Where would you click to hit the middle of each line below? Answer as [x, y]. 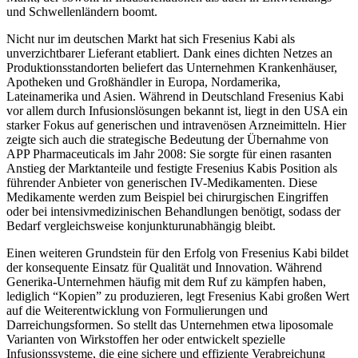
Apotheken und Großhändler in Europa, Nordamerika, [143, 82]
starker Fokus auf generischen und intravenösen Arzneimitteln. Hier [176, 125]
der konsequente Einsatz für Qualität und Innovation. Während [164, 267]
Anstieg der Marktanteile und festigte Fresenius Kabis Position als [172, 168]
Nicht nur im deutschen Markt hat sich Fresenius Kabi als [151, 38]
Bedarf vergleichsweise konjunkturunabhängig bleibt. [141, 225]
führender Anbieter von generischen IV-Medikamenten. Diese [162, 182]
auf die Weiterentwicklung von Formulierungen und [137, 310]
